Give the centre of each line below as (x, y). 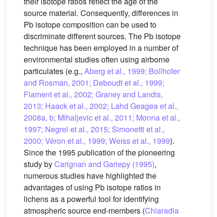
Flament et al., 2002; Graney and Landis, (93, 94)
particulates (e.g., (54, 71)
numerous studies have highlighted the (90, 176)
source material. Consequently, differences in (101, 13)
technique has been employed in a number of (101, 48)
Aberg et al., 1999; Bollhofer (132, 71)
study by (39, 164)
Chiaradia (162, 210)
